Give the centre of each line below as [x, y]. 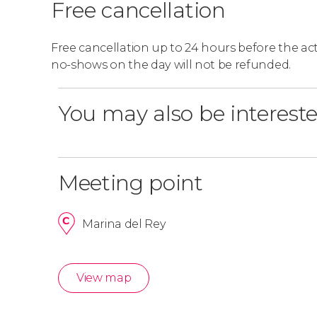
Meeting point [131, 183]
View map [104, 278]
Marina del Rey [124, 224]
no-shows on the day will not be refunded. [171, 65]
